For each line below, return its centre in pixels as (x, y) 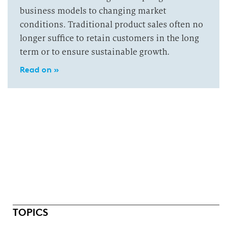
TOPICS (30, 212)
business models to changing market (93, 11)
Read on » (39, 70)
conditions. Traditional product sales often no (111, 25)
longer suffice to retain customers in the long (109, 38)
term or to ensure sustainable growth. (95, 52)
